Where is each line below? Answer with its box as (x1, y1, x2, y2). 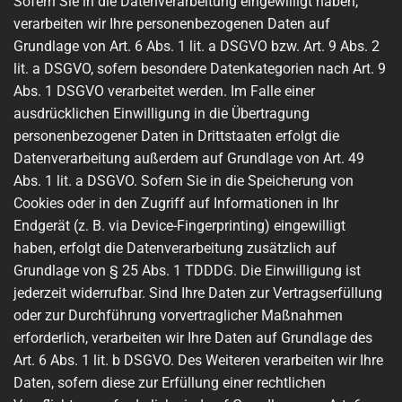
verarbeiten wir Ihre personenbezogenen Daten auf (13, 14, 330, 32)
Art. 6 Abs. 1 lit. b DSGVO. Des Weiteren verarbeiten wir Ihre (13, 351, 383, 369)
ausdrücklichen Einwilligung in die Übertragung (13, 104, 310, 122)
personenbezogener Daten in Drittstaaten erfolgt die (13, 127, 339, 144)
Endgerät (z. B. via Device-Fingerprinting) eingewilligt (13, 216, 345, 234)
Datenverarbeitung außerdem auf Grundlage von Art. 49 (13, 149, 364, 167)
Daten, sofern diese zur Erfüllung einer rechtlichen (13, 373, 326, 391)
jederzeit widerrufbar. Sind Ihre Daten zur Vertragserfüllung (13, 284, 382, 301)
